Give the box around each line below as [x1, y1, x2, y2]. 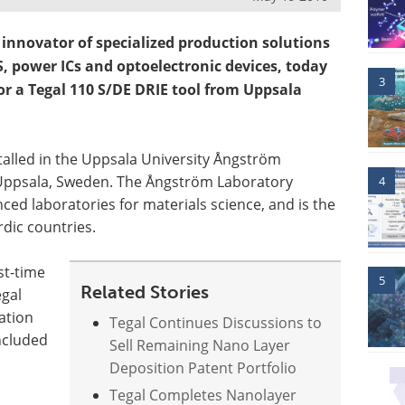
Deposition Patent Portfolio [109, 358, 297, 377]
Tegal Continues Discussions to [109, 313, 323, 332]
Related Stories [80, 281, 210, 303]
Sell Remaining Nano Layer [109, 335, 291, 354]
